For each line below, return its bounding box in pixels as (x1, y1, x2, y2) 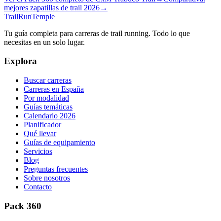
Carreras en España (24, 85, 84, 94)
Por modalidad (24, 94, 69, 103)
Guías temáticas (24, 103, 73, 111)
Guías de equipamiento (24, 138, 95, 147)
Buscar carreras (24, 76, 72, 85)
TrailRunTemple (4, 12, 55, 21)
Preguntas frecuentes (24, 165, 88, 174)
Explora (4, 56, 37, 67)
